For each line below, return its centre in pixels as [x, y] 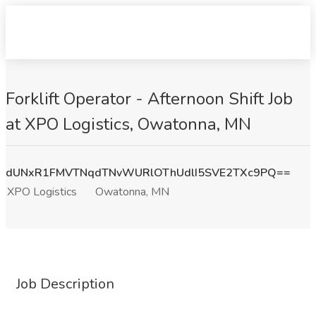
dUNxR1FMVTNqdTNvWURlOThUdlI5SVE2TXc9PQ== [148, 173]
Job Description [65, 284]
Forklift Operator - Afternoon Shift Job [149, 99]
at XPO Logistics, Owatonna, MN [128, 124]
